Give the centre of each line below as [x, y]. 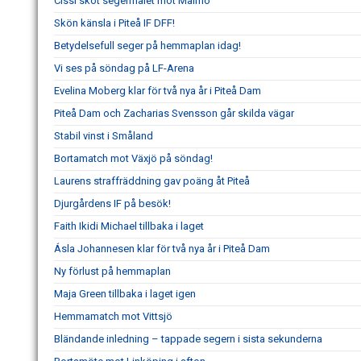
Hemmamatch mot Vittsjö [113, 316]
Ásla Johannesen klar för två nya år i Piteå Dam [162, 248]
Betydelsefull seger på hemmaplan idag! [147, 45]
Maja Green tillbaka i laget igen [125, 293]
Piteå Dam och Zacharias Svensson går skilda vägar [174, 113]
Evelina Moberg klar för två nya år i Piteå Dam [158, 90]
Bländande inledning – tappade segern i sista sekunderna [188, 338]
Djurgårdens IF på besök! [112, 203]
